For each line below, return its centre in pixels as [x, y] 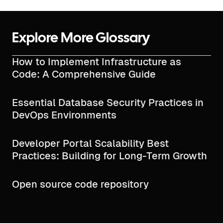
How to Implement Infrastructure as [97, 62]
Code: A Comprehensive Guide [84, 74]
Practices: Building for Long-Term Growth [110, 156]
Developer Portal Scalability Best [90, 143]
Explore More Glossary [81, 39]
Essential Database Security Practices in [108, 103]
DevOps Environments [64, 115]
